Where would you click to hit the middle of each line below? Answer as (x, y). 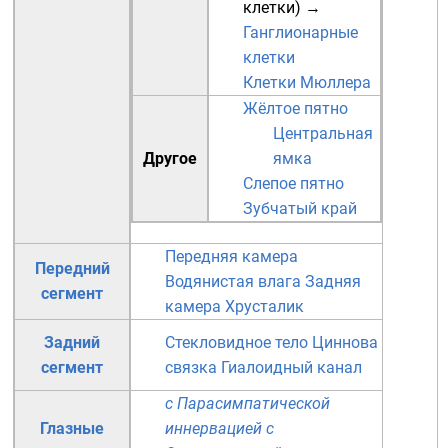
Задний (72, 342)
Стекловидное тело (236, 342)
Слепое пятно (293, 183)
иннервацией (213, 428)
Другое (170, 158)
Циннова (345, 342)
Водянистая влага (233, 281)
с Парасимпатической (247, 403)
